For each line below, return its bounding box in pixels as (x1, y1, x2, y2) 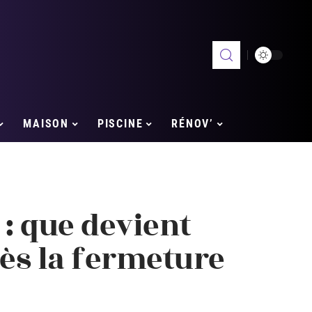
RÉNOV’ (171, 117, 214, 130)
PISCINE (97, 117, 143, 130)
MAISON (23, 117, 70, 130)
